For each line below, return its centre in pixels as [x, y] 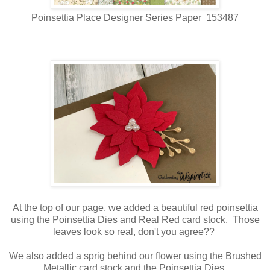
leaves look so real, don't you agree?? [135, 232]
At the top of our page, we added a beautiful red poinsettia [135, 208]
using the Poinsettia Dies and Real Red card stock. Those [135, 220]
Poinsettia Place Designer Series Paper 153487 [135, 18]
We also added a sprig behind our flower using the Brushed [135, 256]
